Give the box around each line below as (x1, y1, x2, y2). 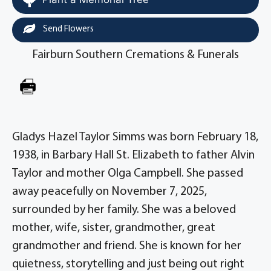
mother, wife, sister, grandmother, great (12, 222, 215, 234)
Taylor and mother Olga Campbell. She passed (12, 168, 243, 180)
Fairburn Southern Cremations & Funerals (32, 49, 239, 61)
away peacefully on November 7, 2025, (12, 186, 207, 198)
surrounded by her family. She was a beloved (12, 204, 236, 216)
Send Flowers (41, 25, 94, 34)
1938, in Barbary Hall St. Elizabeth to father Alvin (12, 149, 255, 162)
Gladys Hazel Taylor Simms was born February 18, (12, 131, 258, 143)
